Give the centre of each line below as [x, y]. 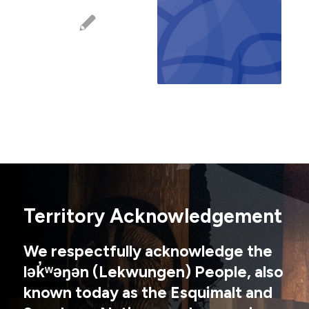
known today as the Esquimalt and [148, 293]
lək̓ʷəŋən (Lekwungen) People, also [153, 272]
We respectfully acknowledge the [148, 251]
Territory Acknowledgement [152, 216]
